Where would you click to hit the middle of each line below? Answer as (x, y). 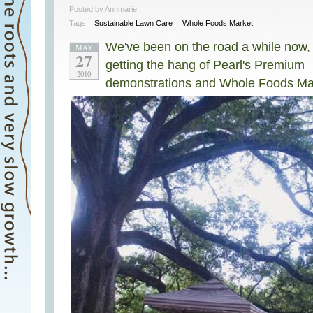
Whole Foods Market (218, 23)
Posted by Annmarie (103, 9)
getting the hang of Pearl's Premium (205, 65)
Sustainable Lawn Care (133, 23)
